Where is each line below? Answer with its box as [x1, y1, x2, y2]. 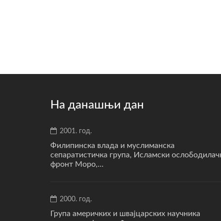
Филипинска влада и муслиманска [50, 142, 175, 150]
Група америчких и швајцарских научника [50, 210, 200, 218]
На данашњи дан [50, 99, 144, 111]
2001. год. [58, 128, 92, 135]
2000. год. [58, 196, 92, 203]
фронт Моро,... [50, 160, 104, 169]
